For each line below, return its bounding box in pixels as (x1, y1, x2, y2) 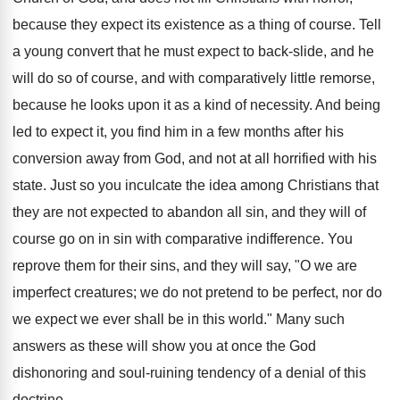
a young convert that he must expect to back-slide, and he (12, 44, 374, 59)
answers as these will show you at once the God (12, 338, 316, 354)
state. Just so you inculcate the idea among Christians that (12, 178, 379, 193)
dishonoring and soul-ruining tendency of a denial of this (12, 365, 366, 380)
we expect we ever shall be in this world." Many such (12, 312, 345, 327)
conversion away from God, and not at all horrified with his (12, 151, 377, 166)
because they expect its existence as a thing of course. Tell (12, 17, 381, 32)
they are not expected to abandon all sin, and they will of (12, 204, 366, 220)
